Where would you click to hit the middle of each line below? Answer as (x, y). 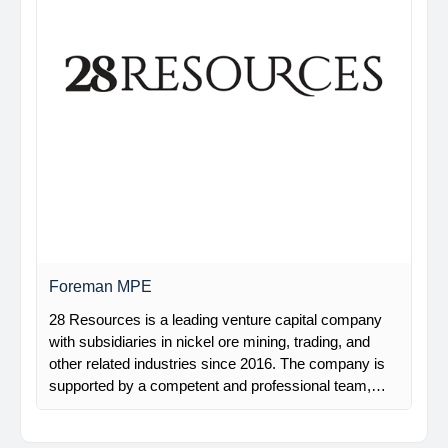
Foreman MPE (100, 286)
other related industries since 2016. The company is (217, 363)
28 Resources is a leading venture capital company (215, 319)
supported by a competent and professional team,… (217, 385)
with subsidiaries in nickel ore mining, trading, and (209, 341)
